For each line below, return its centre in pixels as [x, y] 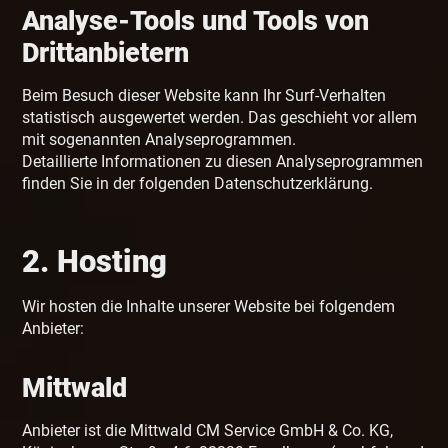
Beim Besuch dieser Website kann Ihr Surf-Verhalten [204, 96]
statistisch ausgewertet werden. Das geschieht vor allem [220, 118]
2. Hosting [95, 262]
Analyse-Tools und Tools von [196, 21]
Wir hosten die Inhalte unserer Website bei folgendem [209, 307]
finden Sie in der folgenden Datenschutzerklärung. [198, 184]
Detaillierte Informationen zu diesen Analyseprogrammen [223, 162]
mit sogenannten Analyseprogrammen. [159, 140]
